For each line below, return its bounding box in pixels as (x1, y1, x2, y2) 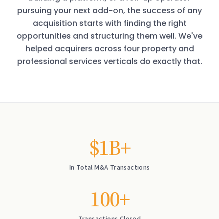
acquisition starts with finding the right (32, 18, 187, 29)
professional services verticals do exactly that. (17, 56, 202, 67)
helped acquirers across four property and (25, 43, 194, 54)
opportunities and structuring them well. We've (17, 30, 202, 42)
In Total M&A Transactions (69, 163, 150, 173)
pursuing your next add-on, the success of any (17, 5, 202, 16)
